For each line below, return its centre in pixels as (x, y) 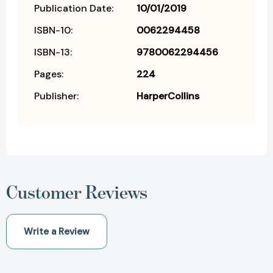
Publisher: (56, 96)
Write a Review (57, 232)
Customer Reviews (77, 192)
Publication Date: (74, 8)
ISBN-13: (53, 52)
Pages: (49, 74)
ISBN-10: (53, 30)
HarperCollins (168, 96)
